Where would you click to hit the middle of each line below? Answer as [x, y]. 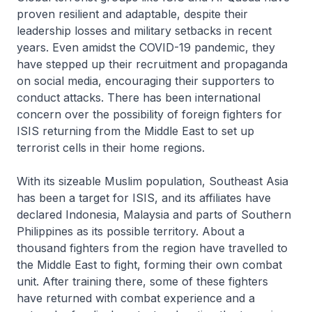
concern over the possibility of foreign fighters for [149, 115]
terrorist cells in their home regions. [111, 148]
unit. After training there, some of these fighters [142, 282]
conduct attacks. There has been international [139, 98]
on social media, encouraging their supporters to [146, 81]
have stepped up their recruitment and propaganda [152, 64]
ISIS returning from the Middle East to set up [135, 131]
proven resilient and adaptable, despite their [132, 14]
